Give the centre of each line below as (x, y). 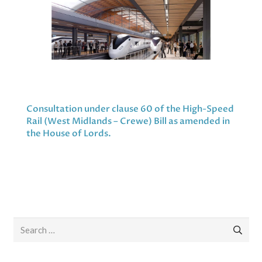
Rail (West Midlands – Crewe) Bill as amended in (128, 121)
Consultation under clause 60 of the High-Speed (130, 108)
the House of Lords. (69, 133)
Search (26, 224)
